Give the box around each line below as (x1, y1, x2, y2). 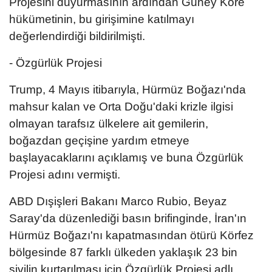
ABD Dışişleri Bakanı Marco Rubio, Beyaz (9, 194, 227, 208)
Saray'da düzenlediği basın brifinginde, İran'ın (9, 211, 246, 225)
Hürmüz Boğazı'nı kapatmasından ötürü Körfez (9, 228, 254, 242)
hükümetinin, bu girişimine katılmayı (9, 12, 194, 25)
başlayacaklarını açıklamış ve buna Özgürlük (9, 151, 243, 164)
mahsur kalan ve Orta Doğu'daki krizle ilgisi (9, 100, 233, 113)
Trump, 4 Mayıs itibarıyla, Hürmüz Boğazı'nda (9, 83, 246, 96)
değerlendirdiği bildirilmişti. (9, 29, 145, 42)
